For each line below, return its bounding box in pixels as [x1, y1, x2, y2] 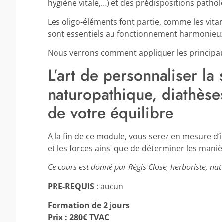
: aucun [94, 180, 123, 192]
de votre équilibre [48, 101, 173, 124]
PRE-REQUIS [48, 180, 94, 192]
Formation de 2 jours [48, 199, 130, 211]
